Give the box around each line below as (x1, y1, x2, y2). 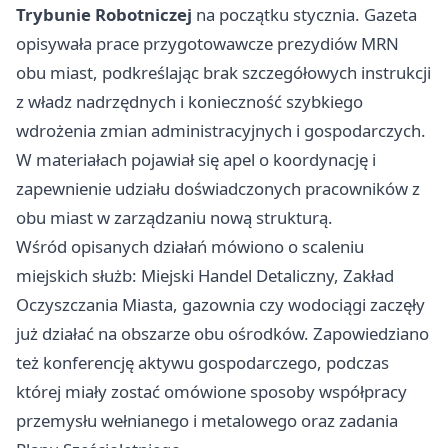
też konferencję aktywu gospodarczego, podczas (16, 351, 389, 374)
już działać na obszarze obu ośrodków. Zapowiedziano (16, 322, 429, 345)
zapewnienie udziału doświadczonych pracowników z (16, 177, 420, 200)
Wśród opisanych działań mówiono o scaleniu (16, 235, 364, 258)
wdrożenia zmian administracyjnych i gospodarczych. (16, 119, 426, 142)
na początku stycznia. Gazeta (192, 3, 417, 26)
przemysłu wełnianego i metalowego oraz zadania (16, 409, 398, 432)
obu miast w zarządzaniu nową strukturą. (16, 206, 333, 229)
